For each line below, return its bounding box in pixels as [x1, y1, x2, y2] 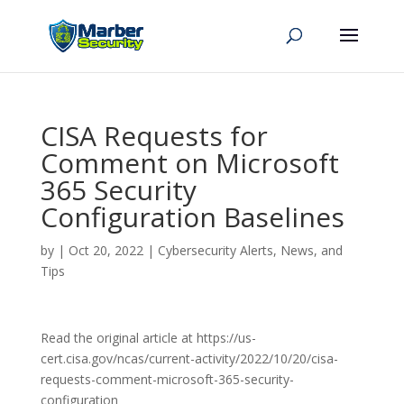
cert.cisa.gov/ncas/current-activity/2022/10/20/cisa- [40, 350, 338, 367]
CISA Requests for [40, 117, 268, 154]
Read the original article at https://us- [40, 329, 256, 346]
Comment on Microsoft [40, 144, 339, 181]
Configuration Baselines [40, 198, 344, 235]
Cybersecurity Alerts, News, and [157, 242, 343, 259]
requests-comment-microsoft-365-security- [40, 371, 294, 388]
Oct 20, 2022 [68, 242, 143, 259]
